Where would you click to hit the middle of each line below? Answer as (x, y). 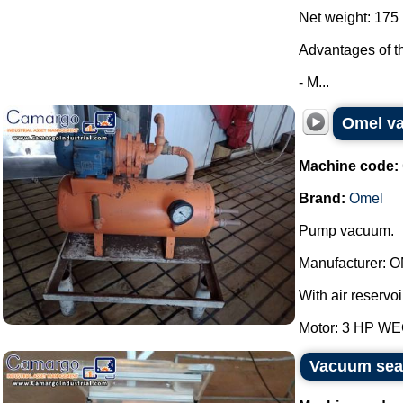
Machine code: (349, 166)
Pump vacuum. (346, 231)
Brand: (322, 198)
